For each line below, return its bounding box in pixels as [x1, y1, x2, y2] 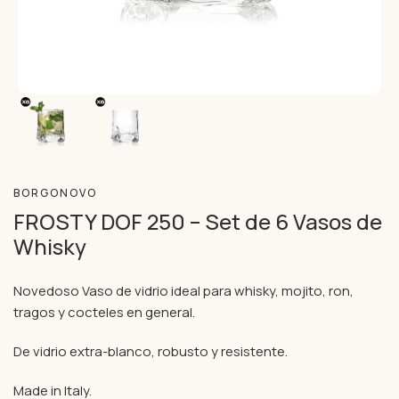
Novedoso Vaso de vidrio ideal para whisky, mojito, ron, [13, 281, 354, 300]
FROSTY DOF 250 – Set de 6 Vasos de [13, 207, 382, 236]
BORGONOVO [13, 185, 97, 200]
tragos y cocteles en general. [13, 303, 195, 322]
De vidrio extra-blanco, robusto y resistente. [13, 342, 288, 361]
